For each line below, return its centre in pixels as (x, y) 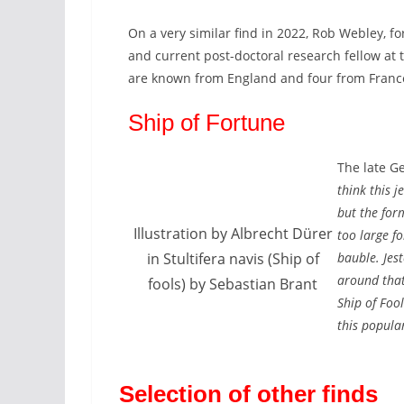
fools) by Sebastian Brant (233, 284)
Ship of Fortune (207, 123)
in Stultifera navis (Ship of (233, 259)
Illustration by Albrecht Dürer (233, 234)
